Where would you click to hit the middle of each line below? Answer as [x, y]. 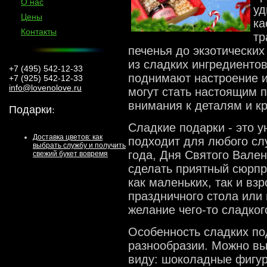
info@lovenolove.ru [45, 88]
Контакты [39, 32]
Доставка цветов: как [68, 137]
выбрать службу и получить [79, 145]
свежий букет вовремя [70, 154]
